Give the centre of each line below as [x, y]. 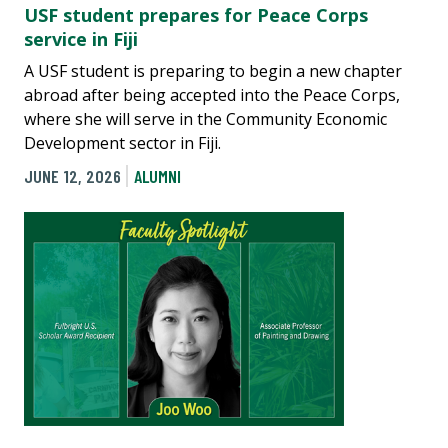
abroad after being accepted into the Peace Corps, [212, 94]
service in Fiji [81, 38]
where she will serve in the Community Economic [205, 118]
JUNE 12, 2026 [72, 175]
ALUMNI [157, 175]
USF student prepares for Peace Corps [196, 14]
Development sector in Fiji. [122, 142]
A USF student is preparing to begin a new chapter [213, 70]
